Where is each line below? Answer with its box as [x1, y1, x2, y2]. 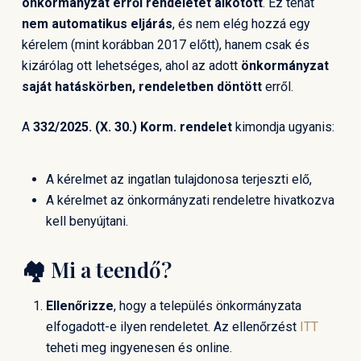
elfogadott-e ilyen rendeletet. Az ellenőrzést [45, 319, 300, 334]
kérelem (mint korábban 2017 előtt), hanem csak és [21, 37, 309, 52]
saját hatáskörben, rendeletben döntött [21, 79, 262, 94]
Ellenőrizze [45, 298, 114, 313]
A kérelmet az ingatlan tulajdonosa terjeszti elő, [45, 172, 312, 187]
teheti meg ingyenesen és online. [45, 340, 232, 355]
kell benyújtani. [45, 214, 128, 229]
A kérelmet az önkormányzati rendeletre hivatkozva [45, 193, 334, 208]
